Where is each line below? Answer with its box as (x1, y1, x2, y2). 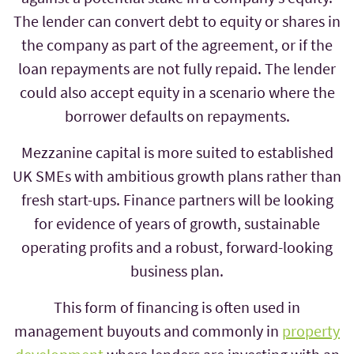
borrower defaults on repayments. (64, 106, 290, 126)
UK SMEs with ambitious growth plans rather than (13, 166, 341, 186)
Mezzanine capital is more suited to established (21, 142, 333, 163)
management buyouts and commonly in (14, 321, 282, 341)
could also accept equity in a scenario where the (19, 82, 335, 103)
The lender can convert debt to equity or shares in (13, 11, 341, 32)
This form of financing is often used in (54, 297, 300, 318)
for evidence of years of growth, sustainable (34, 213, 320, 234)
